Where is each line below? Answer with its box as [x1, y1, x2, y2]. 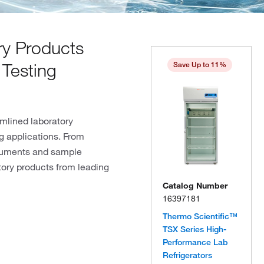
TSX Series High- [163, 224, 226, 235]
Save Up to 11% [173, 60, 226, 69]
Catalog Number [163, 180, 227, 191]
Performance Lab [163, 237, 228, 247]
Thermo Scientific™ [163, 211, 237, 222]
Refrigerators [163, 250, 212, 260]
